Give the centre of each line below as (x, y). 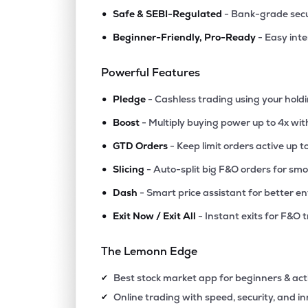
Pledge (130, 99)
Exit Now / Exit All (155, 216)
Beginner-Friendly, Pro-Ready (185, 37)
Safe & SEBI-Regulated (168, 14)
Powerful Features (151, 73)
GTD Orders (141, 146)
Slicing (129, 169)
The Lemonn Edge (150, 251)
